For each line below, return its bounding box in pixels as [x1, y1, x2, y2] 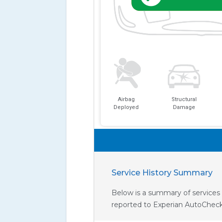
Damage [172, 104, 195, 111]
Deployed [113, 104, 139, 111]
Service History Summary [111, 167, 213, 177]
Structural [171, 96, 197, 103]
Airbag [117, 96, 135, 103]
